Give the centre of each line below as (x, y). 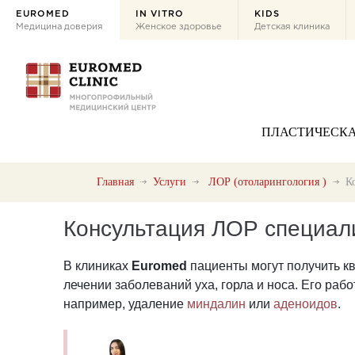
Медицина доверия (59, 27)
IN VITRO (160, 14)
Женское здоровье (179, 27)
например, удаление (125, 303)
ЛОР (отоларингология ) (267, 182)
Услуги (170, 182)
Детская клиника (292, 27)
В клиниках (96, 265)
